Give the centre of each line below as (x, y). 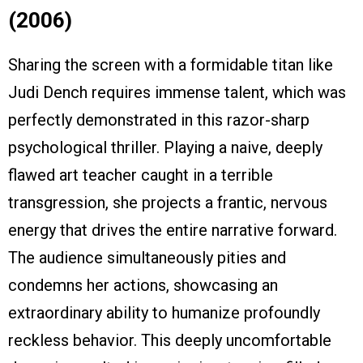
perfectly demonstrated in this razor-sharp (159, 120)
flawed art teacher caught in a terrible (141, 175)
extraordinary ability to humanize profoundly (164, 313)
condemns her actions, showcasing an (143, 286)
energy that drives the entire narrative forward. (173, 231)
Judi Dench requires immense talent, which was (177, 93)
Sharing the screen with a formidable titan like (171, 65)
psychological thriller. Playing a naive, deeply (165, 148)
